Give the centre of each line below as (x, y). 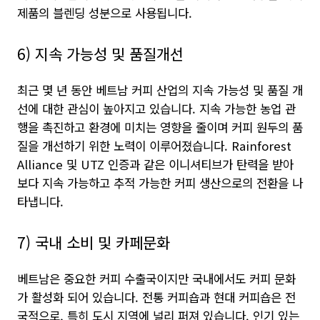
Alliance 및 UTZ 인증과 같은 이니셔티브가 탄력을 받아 (155, 164)
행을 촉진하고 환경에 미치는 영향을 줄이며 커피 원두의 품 (160, 127)
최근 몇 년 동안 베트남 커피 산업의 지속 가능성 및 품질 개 (160, 90)
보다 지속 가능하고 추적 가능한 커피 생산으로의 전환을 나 (160, 183)
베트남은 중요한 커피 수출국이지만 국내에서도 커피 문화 (156, 279)
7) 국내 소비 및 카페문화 (94, 242)
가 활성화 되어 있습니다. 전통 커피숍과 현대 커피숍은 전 (156, 297)
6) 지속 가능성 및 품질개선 (100, 54)
